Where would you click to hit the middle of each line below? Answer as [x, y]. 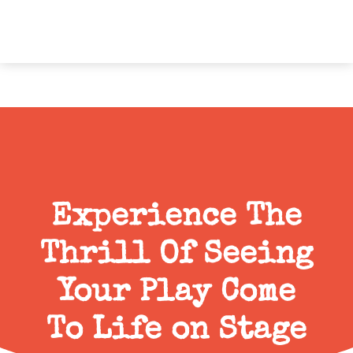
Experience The [176, 218]
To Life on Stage [176, 332]
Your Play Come [176, 294]
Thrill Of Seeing [176, 256]
